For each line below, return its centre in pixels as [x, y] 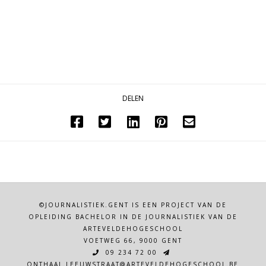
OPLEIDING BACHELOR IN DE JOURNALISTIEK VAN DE [133, 217]
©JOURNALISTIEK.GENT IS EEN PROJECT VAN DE [133, 205]
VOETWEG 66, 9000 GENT [133, 241]
